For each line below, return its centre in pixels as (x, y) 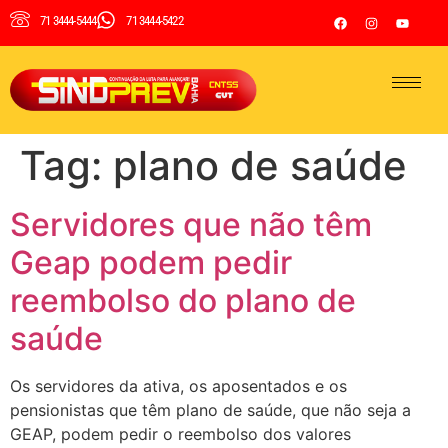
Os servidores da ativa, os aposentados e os (178, 385)
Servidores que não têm (191, 224)
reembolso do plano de (183, 300)
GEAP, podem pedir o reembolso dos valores (180, 433)
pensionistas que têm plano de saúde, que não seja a (210, 409)
